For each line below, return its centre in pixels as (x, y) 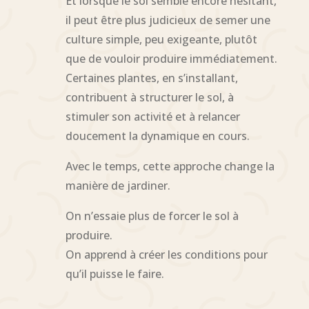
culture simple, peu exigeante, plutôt (161, 39)
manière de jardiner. (118, 185)
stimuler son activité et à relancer (152, 116)
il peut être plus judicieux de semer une (168, 20)
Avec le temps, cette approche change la (170, 166)
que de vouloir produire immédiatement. (171, 58)
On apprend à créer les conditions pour (166, 254)
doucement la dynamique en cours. (157, 136)
